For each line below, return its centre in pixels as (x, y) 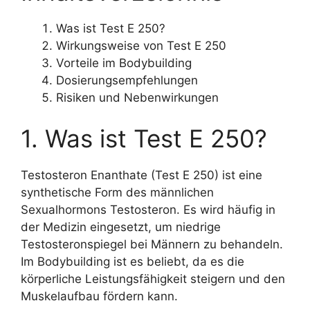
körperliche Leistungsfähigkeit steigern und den (153, 279)
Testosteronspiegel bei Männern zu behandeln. (152, 244)
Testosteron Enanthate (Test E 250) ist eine (142, 175)
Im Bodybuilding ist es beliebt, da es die (133, 262)
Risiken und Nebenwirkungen (137, 97)
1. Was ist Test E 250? (144, 138)
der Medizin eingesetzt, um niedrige (121, 227)
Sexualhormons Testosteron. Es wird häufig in (148, 210)
